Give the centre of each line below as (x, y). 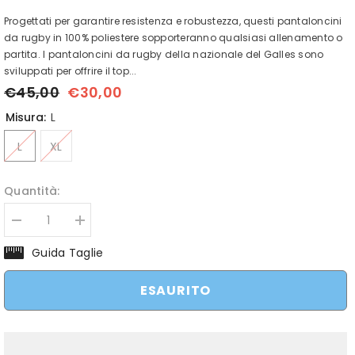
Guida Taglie (68, 252)
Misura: (27, 118)
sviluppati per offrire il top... (71, 71)
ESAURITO (176, 290)
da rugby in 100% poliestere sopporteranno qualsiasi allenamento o (174, 38)
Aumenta (99, 226)
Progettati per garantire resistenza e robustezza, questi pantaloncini (173, 21)
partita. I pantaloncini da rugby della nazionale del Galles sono (164, 55)
